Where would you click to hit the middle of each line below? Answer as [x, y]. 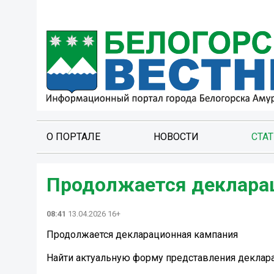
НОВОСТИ [176, 137]
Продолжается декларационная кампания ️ [143, 235]
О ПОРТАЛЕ [73, 137]
